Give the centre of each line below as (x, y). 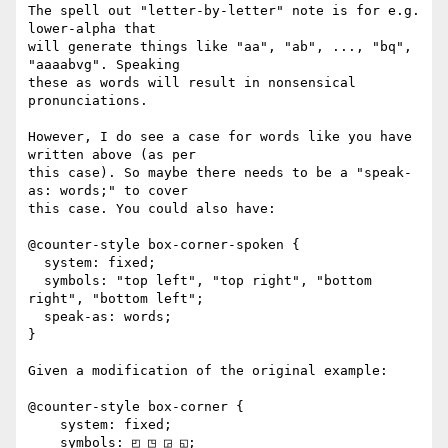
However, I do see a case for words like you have (220, 137)
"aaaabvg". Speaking (104, 65)
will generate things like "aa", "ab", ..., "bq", (220, 47)
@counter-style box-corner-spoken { (164, 245)
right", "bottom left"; (116, 299)
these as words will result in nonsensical (192, 83)
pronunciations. (88, 101)
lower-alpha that (92, 29)
